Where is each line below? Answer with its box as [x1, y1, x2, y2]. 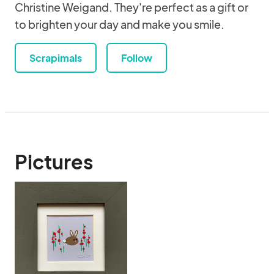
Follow [121, 51, 152, 64]
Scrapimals [29, 51, 82, 64]
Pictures [15, 149, 93, 174]
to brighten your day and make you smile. [15, 17, 224, 31]
